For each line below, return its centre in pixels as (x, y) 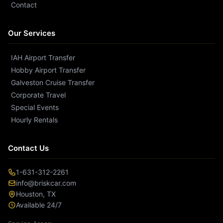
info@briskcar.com (46, 183)
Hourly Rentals (34, 119)
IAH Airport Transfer (43, 57)
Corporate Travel (38, 95)
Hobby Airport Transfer (48, 70)
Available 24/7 (39, 205)
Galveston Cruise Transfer (53, 82)
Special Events (35, 107)
